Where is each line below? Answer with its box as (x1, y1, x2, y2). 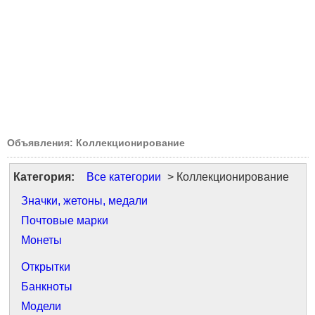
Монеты (21, 234, 62, 246)
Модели (21, 300, 61, 312)
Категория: (13, 171, 75, 183)
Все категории (86, 171, 161, 183)
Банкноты (21, 281, 72, 292)
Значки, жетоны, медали (21, 195, 148, 207)
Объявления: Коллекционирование (7, 137, 185, 148)
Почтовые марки (21, 214, 108, 226)
